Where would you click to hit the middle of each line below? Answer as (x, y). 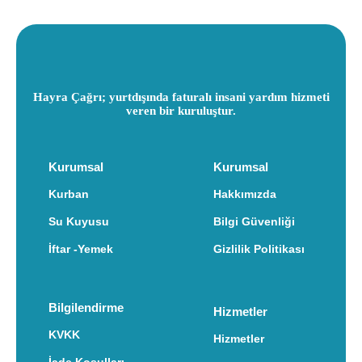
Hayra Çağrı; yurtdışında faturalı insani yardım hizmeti (181, 97)
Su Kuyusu (79, 221)
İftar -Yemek (81, 249)
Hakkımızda (245, 194)
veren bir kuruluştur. (181, 111)
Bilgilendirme (86, 307)
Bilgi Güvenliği (254, 221)
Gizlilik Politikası (259, 249)
